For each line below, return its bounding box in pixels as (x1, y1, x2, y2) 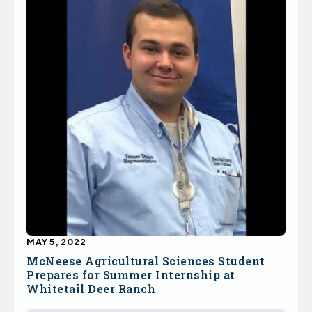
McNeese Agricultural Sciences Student (26, 253, 265, 269)
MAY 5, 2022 (26, 236, 86, 248)
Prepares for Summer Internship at (26, 267, 235, 283)
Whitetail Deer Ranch (26, 281, 155, 297)
